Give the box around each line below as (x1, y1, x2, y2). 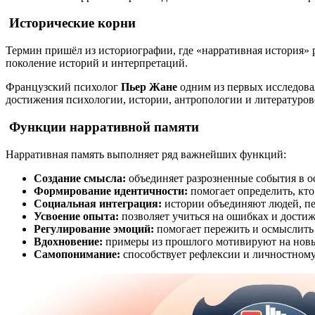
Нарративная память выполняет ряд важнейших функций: (6, 148, 286, 160)
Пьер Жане (121, 81, 177, 94)
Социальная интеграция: (34, 197, 162, 210)
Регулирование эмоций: (34, 222, 154, 235)
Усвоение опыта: (34, 210, 119, 222)
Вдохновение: (34, 235, 103, 247)
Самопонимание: (34, 247, 120, 260)
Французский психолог (6, 81, 121, 94)
